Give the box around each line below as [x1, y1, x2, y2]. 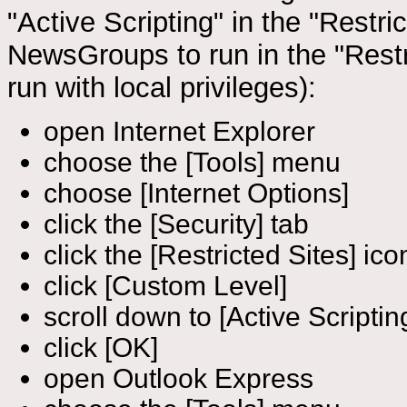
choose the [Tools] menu [44, 147, 341, 178]
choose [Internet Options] [44, 178, 349, 209]
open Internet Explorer [44, 116, 315, 147]
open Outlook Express [44, 363, 313, 394]
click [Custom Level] [44, 271, 287, 302]
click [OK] [44, 333, 158, 363]
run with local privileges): [7, 72, 316, 104]
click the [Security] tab [44, 209, 309, 240]
